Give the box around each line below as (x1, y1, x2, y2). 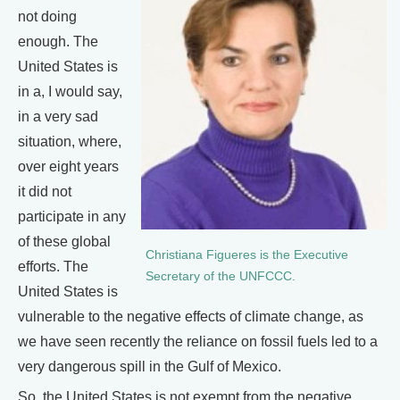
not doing (18, 9, 77, 25)
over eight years (18, 159, 119, 175)
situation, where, (18, 134, 121, 150)
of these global (18, 234, 111, 250)
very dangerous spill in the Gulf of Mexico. (18, 359, 281, 375)
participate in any (18, 209, 126, 225)
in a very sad (18, 109, 98, 125)
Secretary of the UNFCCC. (146, 270, 296, 283)
